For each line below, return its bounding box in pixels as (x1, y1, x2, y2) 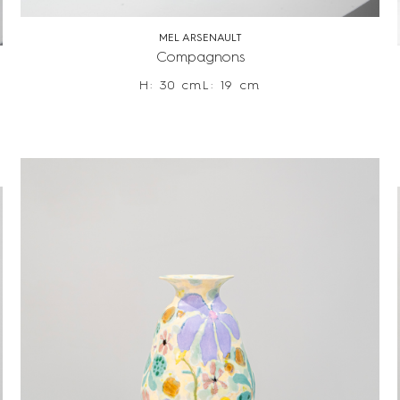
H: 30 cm (139, 79, 203, 93)
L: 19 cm (203, 79, 261, 93)
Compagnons (155, 51, 245, 66)
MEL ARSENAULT (158, 33, 242, 45)
